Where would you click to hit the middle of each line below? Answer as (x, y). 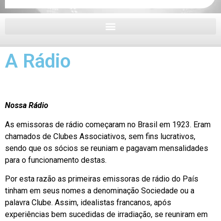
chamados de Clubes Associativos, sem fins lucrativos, (100, 136)
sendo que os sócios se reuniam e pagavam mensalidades (107, 148)
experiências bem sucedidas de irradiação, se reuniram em (106, 214)
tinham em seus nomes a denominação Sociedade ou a (100, 191)
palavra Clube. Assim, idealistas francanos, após (88, 203)
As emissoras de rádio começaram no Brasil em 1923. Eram (108, 124)
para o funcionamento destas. (56, 160)
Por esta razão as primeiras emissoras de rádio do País (102, 179)
